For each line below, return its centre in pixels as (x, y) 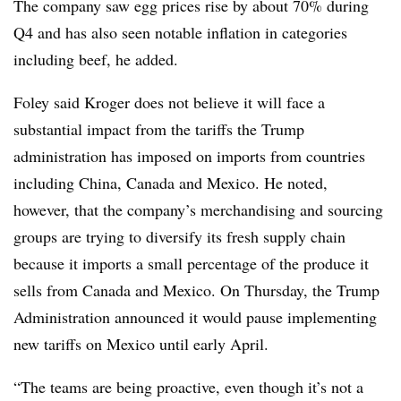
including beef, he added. (96, 59)
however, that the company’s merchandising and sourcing (198, 209)
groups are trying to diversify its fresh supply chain (179, 236)
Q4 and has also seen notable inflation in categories (180, 32)
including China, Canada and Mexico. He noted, (171, 182)
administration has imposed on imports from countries (189, 155)
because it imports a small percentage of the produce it (191, 263)
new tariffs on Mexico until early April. (141, 343)
